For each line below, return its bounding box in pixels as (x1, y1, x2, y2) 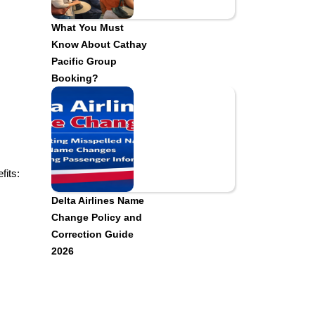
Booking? (51, 72, 98, 84)
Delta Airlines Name (51, 195, 144, 206)
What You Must (51, 22, 124, 33)
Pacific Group (51, 56, 117, 67)
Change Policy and (51, 212, 142, 223)
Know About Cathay (51, 39, 147, 50)
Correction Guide (51, 229, 134, 240)
